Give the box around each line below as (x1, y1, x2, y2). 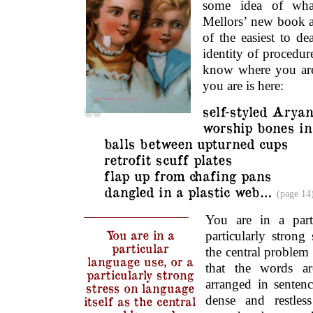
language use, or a (87, 253, 193, 268)
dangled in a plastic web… (103, 182, 277, 200)
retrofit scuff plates (103, 150, 232, 168)
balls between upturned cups (103, 134, 288, 152)
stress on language (85, 279, 194, 295)
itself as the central (84, 293, 196, 308)
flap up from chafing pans (103, 166, 271, 184)
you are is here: (203, 78, 284, 93)
